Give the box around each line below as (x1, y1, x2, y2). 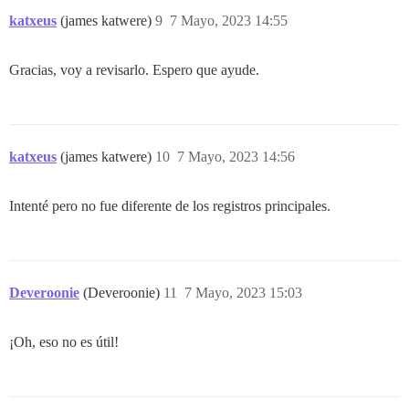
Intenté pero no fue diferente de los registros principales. (9, 197, 330, 214)
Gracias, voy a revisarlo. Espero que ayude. (9, 61, 259, 78)
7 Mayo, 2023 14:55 (170, 12, 288, 28)
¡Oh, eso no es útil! (9, 333, 119, 350)
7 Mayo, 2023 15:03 (184, 284, 302, 300)
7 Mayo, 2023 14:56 (177, 148, 295, 164)
